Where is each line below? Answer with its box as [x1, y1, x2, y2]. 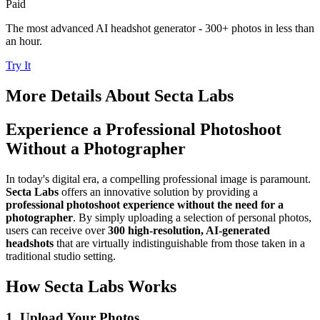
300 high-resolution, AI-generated [108, 224, 270, 236]
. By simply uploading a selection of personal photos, [73, 211, 311, 224]
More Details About [6, 86, 150, 105]
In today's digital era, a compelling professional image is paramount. [6, 172, 311, 185]
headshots [6, 236, 54, 249]
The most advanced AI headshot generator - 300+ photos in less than [6, 21, 314, 34]
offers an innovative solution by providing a [59, 185, 258, 198]
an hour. [6, 34, 42, 47]
